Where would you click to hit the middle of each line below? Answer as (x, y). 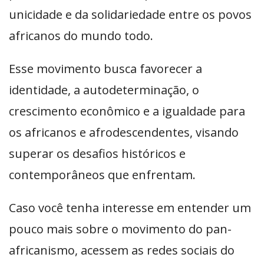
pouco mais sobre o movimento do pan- (120, 229)
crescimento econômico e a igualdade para (127, 111)
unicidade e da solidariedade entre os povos (130, 14)
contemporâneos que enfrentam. (102, 174)
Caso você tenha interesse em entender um (130, 207)
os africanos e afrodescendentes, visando (124, 132)
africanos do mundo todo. (82, 35)
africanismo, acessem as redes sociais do (122, 250)
